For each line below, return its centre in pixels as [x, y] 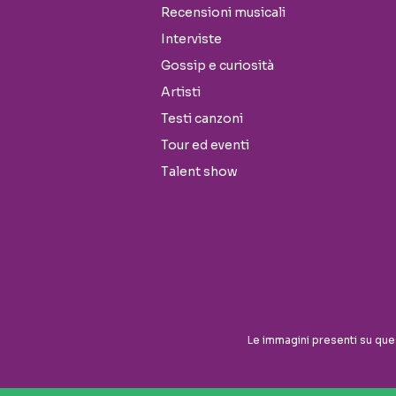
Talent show [199, 171]
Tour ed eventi [205, 145]
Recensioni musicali [223, 12]
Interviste [191, 38]
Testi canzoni [202, 118]
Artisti [181, 91]
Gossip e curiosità [217, 65]
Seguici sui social [88, 293]
